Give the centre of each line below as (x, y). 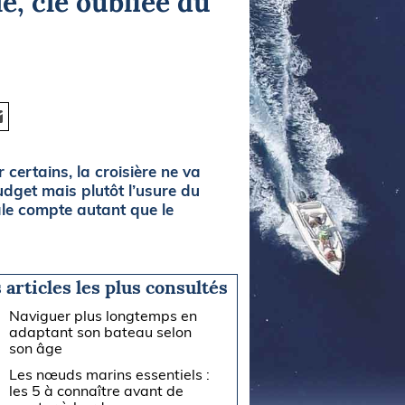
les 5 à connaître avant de (97, 390)
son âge (36, 348)
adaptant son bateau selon (101, 331)
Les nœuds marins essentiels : (110, 374)
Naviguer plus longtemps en (104, 315)
